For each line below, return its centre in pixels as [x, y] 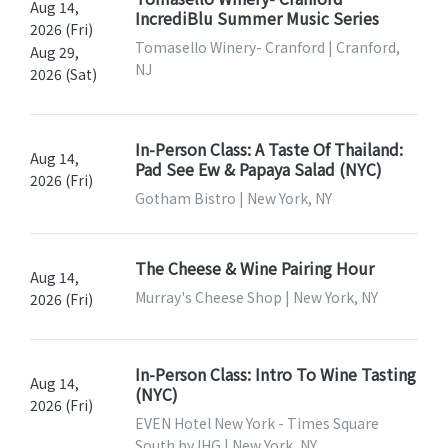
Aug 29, [54, 51]
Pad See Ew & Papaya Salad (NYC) [258, 168]
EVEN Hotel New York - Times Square [256, 422]
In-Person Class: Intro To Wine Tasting [275, 373]
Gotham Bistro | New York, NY [233, 197]
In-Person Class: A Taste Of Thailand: [268, 148]
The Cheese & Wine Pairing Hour [254, 267]
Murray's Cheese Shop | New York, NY [256, 296]
